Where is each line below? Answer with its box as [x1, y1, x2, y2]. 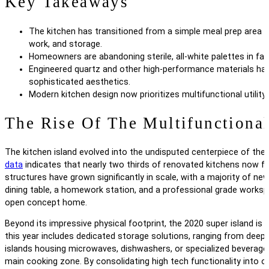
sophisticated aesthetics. [29, 76, 130, 86]
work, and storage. [29, 38, 102, 49]
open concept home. [5, 197, 87, 207]
